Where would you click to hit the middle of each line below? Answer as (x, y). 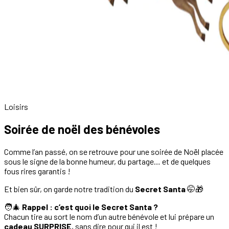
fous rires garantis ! (37, 171)
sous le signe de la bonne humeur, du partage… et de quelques (107, 161)
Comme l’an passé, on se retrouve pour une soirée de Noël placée (114, 151)
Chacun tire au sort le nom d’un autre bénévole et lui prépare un (109, 216)
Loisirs (16, 106)
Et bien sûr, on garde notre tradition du (70, 189)
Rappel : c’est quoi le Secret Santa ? (90, 207)
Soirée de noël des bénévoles (82, 129)
